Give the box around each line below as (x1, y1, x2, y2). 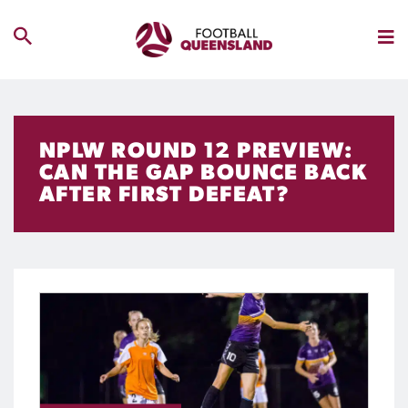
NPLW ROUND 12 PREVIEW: (39, 141, 353, 163)
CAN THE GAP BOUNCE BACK (39, 163, 368, 185)
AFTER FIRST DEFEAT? (39, 185, 291, 207)
